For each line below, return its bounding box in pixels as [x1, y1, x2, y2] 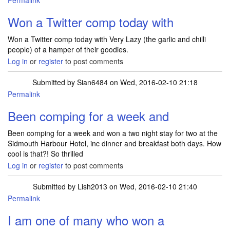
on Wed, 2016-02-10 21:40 [107, 181, 197, 191]
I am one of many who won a [8, 211, 164, 229]
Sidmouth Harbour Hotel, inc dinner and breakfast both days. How [8, 138, 221, 148]
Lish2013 [78, 181, 107, 191]
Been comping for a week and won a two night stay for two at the [8, 128, 218, 138]
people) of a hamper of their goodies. [8, 44, 128, 54]
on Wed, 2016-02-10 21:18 [108, 77, 198, 87]
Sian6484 [77, 77, 108, 87]
